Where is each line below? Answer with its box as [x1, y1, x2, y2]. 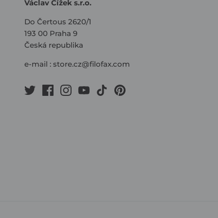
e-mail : [24, 59, 53, 69]
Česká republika [24, 40, 83, 50]
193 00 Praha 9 [24, 28, 77, 38]
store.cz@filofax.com [53, 59, 130, 69]
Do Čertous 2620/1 [24, 17, 91, 26]
